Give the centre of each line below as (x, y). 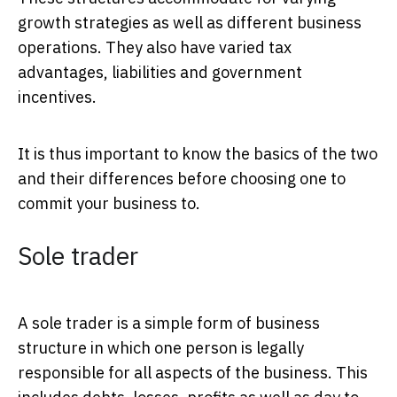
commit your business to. (109, 203)
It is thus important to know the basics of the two (198, 153)
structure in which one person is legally (161, 347)
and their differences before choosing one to (182, 178)
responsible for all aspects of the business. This (193, 372)
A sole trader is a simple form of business (169, 323)
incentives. (57, 97)
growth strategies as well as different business (190, 22)
